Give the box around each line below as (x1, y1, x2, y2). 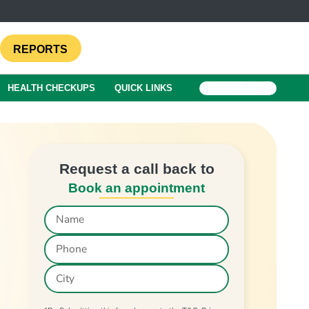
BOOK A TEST (209, 82, 271, 93)
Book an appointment (68, 181, 206, 196)
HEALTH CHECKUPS (7, 82, 95, 93)
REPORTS (13, 43, 68, 55)
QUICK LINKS (114, 82, 173, 93)
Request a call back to (59, 161, 215, 177)
